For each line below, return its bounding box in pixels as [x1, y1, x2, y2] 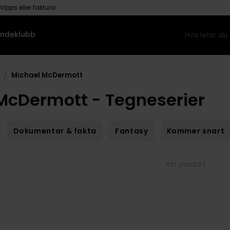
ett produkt [166, 160, 206, 170]
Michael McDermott [11, 70, 83, 80]
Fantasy [115, 126, 148, 137]
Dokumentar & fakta [13, 126, 97, 137]
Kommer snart [166, 126, 225, 137]
